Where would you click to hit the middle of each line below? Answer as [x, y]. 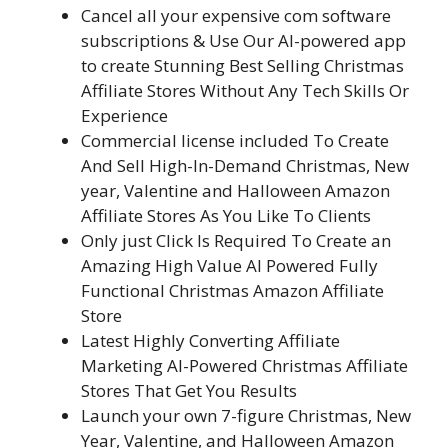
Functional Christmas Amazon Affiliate [232, 290]
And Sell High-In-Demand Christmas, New [245, 165]
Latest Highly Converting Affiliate [210, 340]
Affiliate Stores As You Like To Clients [226, 215]
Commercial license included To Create [235, 140]
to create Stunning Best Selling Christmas [242, 65]
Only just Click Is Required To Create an [236, 240]
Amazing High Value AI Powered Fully [229, 265]
